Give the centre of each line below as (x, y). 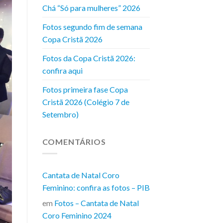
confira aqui (62, 70)
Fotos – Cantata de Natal (96, 203)
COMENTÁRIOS (74, 141)
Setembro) (60, 114)
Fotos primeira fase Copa (85, 89)
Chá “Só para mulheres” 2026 (91, 7)
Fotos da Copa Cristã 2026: (89, 58)
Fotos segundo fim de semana (92, 26)
